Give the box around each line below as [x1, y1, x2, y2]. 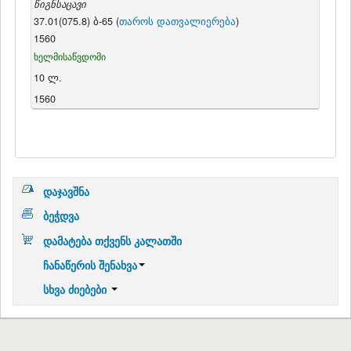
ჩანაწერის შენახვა [42, 256, 137, 273]
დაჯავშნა [42, 183, 89, 200]
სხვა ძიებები [42, 280, 110, 297]
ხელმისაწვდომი [33, 49, 106, 63]
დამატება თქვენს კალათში [42, 232, 182, 248]
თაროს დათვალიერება [118, 14, 236, 29]
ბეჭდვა [42, 208, 79, 224]
